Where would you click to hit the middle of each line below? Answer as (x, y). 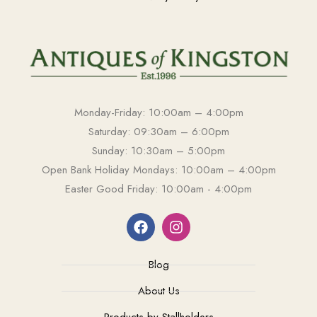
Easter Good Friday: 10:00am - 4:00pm (158, 189)
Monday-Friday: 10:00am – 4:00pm (158, 113)
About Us (158, 291)
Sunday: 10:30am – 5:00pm (158, 151)
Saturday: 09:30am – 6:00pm (158, 132)
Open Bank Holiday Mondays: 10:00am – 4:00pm (158, 170)
